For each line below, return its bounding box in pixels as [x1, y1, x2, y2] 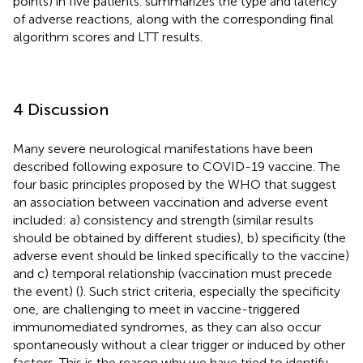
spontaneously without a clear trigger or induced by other [13, 336, 345, 352]
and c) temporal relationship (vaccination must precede [13, 265, 332, 281]
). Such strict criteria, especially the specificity [79, 283, 340, 299]
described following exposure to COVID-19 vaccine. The [13, 158, 340, 174]
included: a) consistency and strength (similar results [13, 211, 314, 228]
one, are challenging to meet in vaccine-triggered [13, 301, 300, 317]
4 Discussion [13, 99, 109, 119]
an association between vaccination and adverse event [13, 194, 328, 210]
